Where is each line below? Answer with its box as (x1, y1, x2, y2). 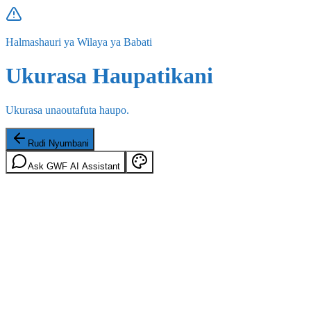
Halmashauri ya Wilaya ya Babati (6, 36, 152, 48)
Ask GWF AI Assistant (28, 160, 120, 171)
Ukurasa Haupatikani (6, 63, 213, 89)
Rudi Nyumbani (28, 137, 89, 149)
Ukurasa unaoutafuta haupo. (6, 103, 129, 116)
